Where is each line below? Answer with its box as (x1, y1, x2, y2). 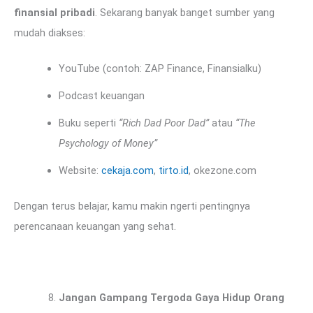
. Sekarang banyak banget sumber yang (95, 6, 275, 20)
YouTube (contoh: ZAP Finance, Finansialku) (58, 61, 261, 75)
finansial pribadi (14, 6, 95, 20)
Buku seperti (58, 116, 119, 129)
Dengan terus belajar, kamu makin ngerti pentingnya (14, 199, 250, 212)
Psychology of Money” (58, 136, 157, 150)
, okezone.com (188, 163, 256, 177)
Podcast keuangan (58, 89, 145, 102)
